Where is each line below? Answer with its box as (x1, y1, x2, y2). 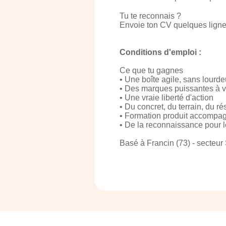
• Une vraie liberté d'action (120, 93, 213, 102)
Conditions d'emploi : (120, 48, 201, 56)
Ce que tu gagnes (120, 66, 183, 75)
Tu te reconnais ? (120, 12, 181, 20)
